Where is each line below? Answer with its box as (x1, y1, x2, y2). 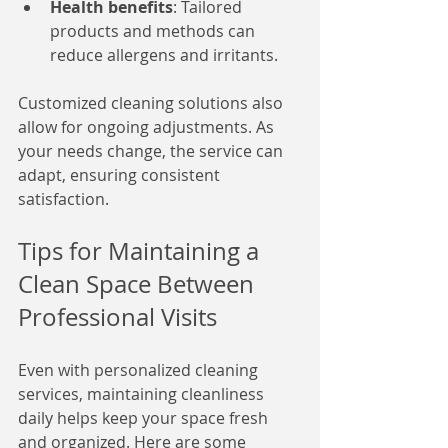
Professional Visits (18, 301, 217, 333)
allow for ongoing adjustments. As (18, 116, 278, 138)
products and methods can (50, 20, 259, 42)
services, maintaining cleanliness (18, 383, 268, 405)
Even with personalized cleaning (18, 359, 262, 381)
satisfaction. (18, 188, 109, 210)
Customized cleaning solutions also (18, 92, 287, 114)
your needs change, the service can (18, 140, 287, 162)
